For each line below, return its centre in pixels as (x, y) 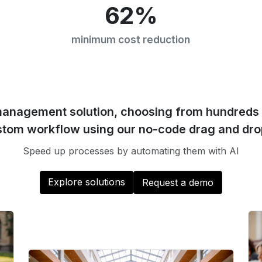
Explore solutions (87, 182)
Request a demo (178, 182)
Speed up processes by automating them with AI (131, 151)
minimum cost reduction (131, 39)
